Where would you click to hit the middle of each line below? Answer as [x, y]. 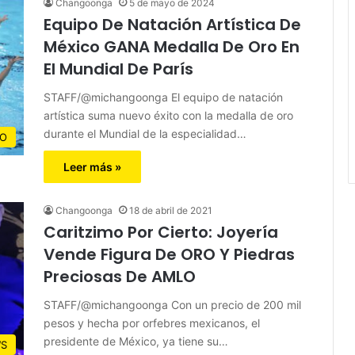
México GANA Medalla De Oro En [172, 46]
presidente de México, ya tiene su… [136, 341]
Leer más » [92, 166]
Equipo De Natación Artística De [172, 24]
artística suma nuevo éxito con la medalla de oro [168, 115]
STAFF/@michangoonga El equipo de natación [163, 97]
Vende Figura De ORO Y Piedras [169, 254]
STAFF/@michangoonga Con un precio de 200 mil [172, 304]
